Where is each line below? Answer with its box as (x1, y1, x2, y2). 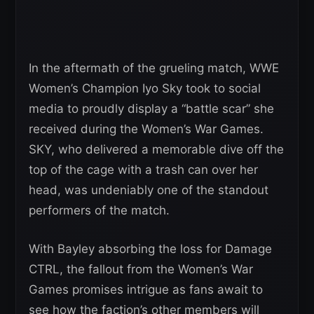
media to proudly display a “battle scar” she (29, 101, 274, 116)
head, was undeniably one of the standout (29, 182, 268, 197)
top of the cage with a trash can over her (29, 162, 258, 177)
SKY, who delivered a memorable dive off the (29, 142, 284, 156)
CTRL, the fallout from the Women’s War (29, 261, 253, 276)
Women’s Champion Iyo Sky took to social (29, 81, 261, 95)
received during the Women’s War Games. (29, 121, 264, 136)
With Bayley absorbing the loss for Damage (29, 241, 272, 256)
